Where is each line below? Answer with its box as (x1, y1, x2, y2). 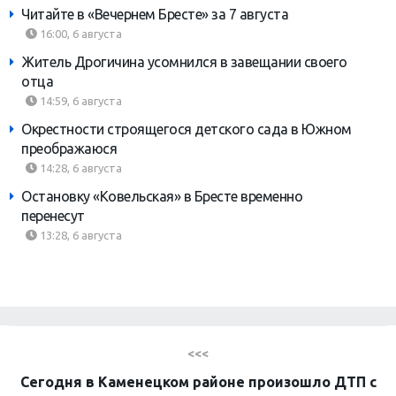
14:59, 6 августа (37, 94, 122, 107)
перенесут (21, 207, 85, 224)
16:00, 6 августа (37, 27, 122, 40)
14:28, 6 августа (37, 161, 122, 174)
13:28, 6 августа (37, 228, 122, 241)
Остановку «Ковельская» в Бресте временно (21, 187, 302, 204)
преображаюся (21, 140, 117, 156)
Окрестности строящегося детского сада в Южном (21, 120, 352, 137)
